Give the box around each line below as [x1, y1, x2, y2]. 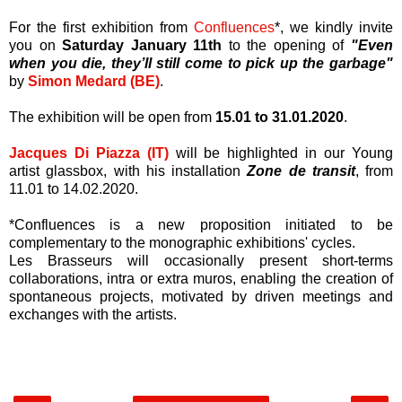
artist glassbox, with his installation [9, 162, 248, 179]
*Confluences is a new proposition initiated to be [9, 216, 393, 232]
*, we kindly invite [275, 19, 393, 35]
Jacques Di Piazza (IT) [9, 144, 169, 161]
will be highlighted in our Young [168, 144, 394, 161]
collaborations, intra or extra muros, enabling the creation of [9, 270, 393, 286]
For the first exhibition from [9, 19, 194, 35]
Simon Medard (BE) [28, 73, 160, 89]
